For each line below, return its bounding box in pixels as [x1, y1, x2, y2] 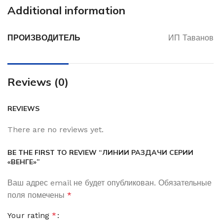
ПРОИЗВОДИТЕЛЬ [7, 33, 80, 42]
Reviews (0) [7, 74, 69, 89]
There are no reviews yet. [7, 124, 104, 134]
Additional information [7, 3, 125, 17]
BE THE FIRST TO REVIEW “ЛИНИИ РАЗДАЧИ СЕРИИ [7, 147, 193, 157]
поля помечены [7, 190, 67, 200]
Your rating [7, 210, 52, 220]
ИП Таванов [168, 33, 214, 42]
